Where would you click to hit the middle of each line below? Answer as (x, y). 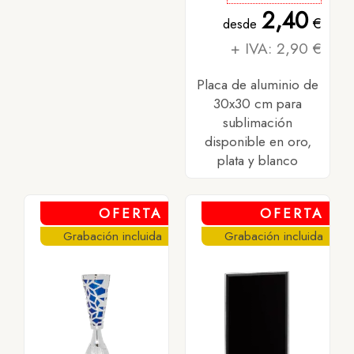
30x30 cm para (258, 104)
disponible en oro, (258, 142)
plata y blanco (258, 161)
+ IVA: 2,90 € (276, 49)
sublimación (258, 123)
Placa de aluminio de (258, 85)
